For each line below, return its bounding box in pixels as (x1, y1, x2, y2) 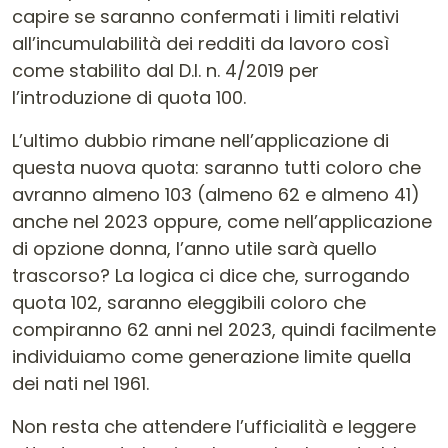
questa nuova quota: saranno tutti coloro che (12, 155, 421, 180)
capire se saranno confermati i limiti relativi (12, 4, 399, 29)
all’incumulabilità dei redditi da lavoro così (12, 31, 389, 56)
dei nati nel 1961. (12, 371, 149, 396)
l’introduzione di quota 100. (12, 85, 246, 110)
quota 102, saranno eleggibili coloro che (12, 290, 366, 315)
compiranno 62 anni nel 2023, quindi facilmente (12, 317, 436, 342)
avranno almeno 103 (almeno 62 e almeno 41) (12, 182, 420, 207)
